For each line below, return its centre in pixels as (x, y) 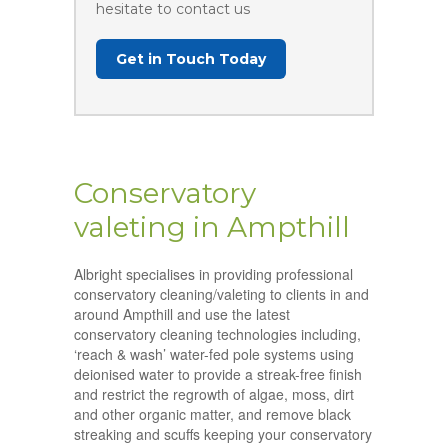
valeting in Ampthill (212, 227)
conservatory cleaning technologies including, (217, 334)
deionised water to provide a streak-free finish (218, 374)
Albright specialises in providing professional (213, 274)
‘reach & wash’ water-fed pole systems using (214, 354)
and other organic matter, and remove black (212, 414)
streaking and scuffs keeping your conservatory (223, 434)
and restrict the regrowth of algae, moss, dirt (214, 394)
